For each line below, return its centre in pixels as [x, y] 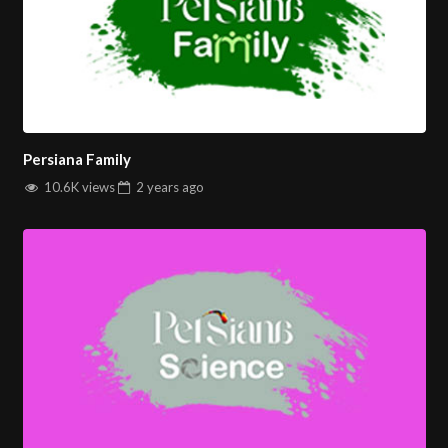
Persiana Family [76, 159]
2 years [157, 186]
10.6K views [77, 186]
